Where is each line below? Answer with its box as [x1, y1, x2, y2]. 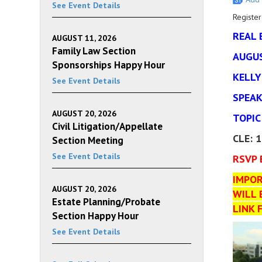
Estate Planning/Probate [52, 195, 160, 208]
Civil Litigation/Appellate [52, 120, 163, 133]
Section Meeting [52, 134, 123, 147]
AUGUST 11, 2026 [52, 33, 116, 43]
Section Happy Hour [52, 209, 139, 222]
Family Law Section [52, 44, 136, 57]
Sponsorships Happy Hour [52, 58, 165, 71]
